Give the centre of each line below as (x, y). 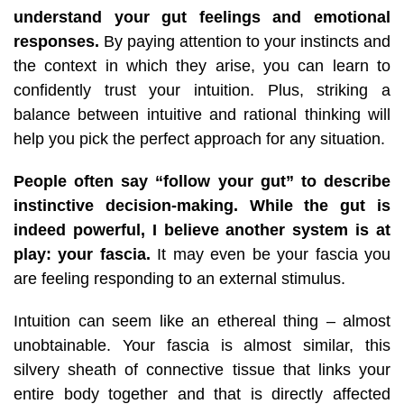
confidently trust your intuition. (134, 90)
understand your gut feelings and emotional (202, 17)
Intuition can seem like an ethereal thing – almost (202, 321)
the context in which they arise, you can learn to (202, 65)
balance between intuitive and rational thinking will (202, 114)
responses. (56, 41)
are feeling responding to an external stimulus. (182, 278)
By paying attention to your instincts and (245, 41)
